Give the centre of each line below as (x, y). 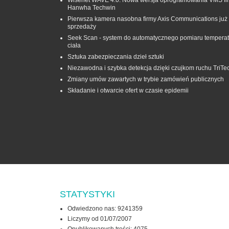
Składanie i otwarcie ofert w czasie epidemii (128, 90)
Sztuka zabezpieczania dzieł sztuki (116, 56)
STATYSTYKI (87, 194)
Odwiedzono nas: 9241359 (105, 208)
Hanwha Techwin (91, 7)
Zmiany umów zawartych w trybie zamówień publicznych (146, 79)
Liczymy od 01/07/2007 (100, 219)
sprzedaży (82, 26)
